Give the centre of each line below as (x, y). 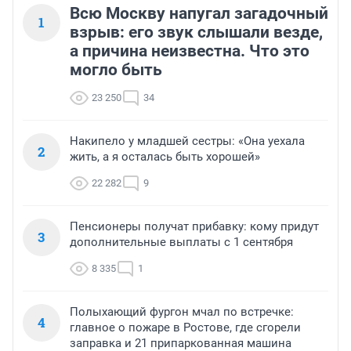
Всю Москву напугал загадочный (199, 14)
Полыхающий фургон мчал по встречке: (182, 312)
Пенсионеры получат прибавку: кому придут (194, 227)
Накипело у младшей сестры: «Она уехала (187, 141)
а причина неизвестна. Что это (190, 51)
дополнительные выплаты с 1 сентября (181, 242)
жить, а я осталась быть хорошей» (165, 157)
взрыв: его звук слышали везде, (196, 33)
